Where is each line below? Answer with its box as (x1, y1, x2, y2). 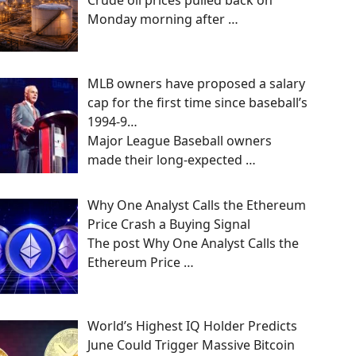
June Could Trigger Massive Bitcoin (87, 336, 295, 354)
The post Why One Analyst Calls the (87, 234, 299, 252)
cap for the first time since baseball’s (87, 93, 308, 111)
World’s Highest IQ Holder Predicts (87, 317, 297, 335)
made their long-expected (87, 150, 246, 168)
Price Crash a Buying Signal (87, 215, 250, 233)
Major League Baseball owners (87, 131, 272, 149)
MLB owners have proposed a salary (87, 74, 305, 92)
